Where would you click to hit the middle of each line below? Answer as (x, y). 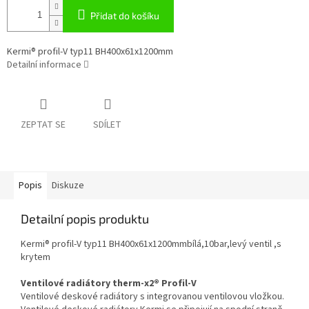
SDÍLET (107, 125)
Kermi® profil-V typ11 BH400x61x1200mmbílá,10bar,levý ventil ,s (151, 245)
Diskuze (68, 186)
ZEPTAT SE (43, 125)
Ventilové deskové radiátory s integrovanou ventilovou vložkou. (152, 297)
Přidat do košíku (125, 16)
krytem (36, 258)
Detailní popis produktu (85, 219)
